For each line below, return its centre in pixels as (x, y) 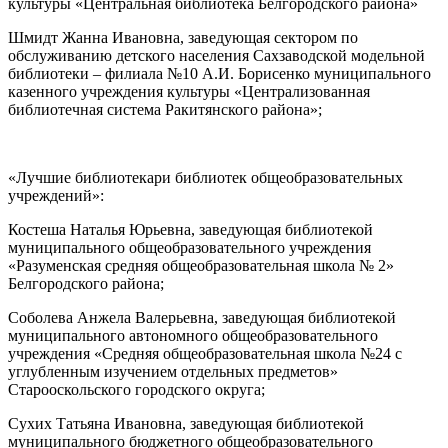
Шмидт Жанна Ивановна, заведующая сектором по (183, 38)
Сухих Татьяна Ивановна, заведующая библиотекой (186, 424)
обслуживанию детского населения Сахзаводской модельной (216, 56)
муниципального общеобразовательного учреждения (189, 248)
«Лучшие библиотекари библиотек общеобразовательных (205, 178)
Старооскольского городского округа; (136, 390)
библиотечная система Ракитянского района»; (165, 110)
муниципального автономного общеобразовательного (193, 336)
